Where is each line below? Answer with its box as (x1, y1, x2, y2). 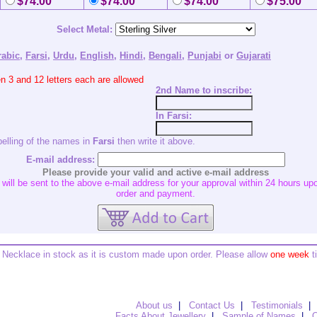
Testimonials (250, 300, 303, 311)
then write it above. (115, 136, 195, 146)
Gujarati (236, 50, 271, 61)
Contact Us (188, 300, 235, 311)
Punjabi (188, 50, 221, 61)
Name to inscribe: (172, 85, 252, 96)
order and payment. (116, 188, 195, 199)
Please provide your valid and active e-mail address (42, 167, 269, 178)
